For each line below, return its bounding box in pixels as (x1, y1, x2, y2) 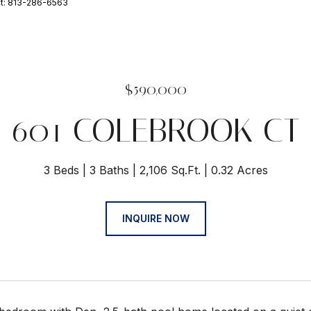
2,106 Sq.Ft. (139, 163, 201, 177)
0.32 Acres (210, 163, 268, 177)
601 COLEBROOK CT (11, 110, 300, 150)
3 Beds (43, 163, 79, 177)
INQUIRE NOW (121, 212, 190, 224)
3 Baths (89, 163, 129, 177)
